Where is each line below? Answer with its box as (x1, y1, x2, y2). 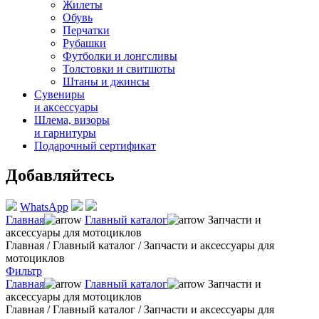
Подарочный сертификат (34, 139, 156, 152)
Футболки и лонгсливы (63, 49, 177, 62)
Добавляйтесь (6, 166, 115, 185)
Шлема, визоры (34, 113, 110, 126)
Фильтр (6, 265, 42, 278)
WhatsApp (20, 201, 68, 214)
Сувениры (34, 88, 85, 100)
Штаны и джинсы (63, 75, 150, 88)
